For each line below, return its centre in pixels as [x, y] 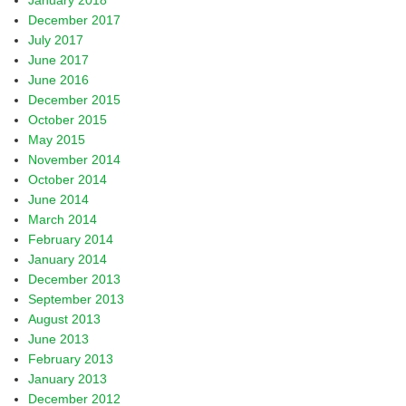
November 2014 [75, 159]
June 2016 [59, 80]
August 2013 [65, 319]
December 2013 [75, 279]
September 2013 [77, 299]
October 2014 [68, 179]
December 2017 [75, 20]
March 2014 [63, 219]
